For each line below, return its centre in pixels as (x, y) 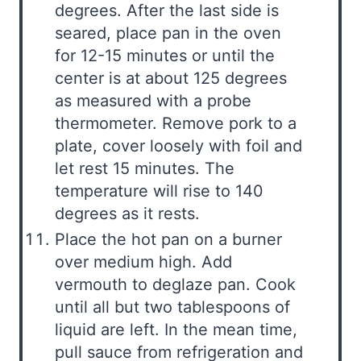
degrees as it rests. (127, 213)
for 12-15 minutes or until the (165, 55)
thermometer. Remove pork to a (176, 123)
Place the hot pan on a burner (168, 239)
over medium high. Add (143, 261)
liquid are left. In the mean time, (176, 329)
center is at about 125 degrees (171, 78)
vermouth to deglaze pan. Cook (175, 284)
